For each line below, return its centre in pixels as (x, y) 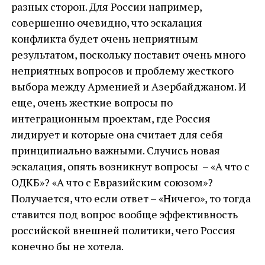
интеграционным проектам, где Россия (111, 118)
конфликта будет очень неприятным (104, 38)
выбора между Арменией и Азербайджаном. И (128, 86)
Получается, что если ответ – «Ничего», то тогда (131, 198)
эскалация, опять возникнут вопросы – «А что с (130, 166)
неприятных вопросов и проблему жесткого (122, 70)
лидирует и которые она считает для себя (117, 134)
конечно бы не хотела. (67, 246)
